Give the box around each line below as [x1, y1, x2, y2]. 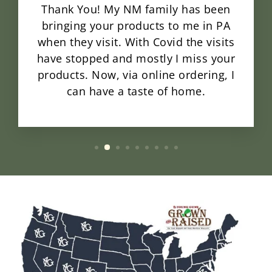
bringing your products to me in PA [41, 18, 231, 33]
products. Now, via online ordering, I [37, 67, 235, 83]
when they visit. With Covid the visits [37, 35, 235, 50]
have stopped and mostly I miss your [36, 51, 236, 66]
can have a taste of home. [66, 84, 206, 99]
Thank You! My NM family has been [41, 2, 231, 17]
